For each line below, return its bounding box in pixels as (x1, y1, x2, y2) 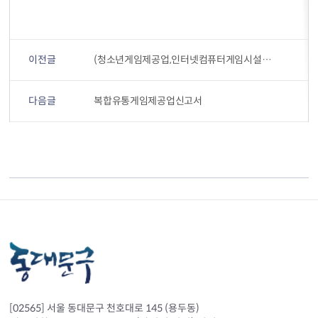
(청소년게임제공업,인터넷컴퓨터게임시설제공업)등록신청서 (261, 53, 272, 66)
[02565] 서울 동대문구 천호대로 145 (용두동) (9, 302, 200, 314)
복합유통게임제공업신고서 (94, 94, 202, 107)
